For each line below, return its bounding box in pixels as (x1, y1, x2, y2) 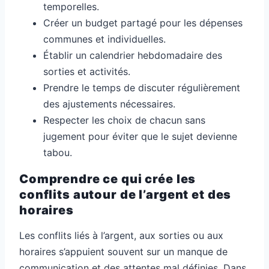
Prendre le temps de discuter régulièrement (43, 82, 240, 94)
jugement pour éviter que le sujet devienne (43, 130, 237, 143)
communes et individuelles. (43, 33, 166, 46)
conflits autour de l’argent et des (19, 187, 232, 202)
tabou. (43, 147, 72, 159)
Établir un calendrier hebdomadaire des (43, 49, 222, 62)
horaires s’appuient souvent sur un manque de (19, 246, 228, 258)
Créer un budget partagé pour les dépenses (43, 17, 243, 29)
